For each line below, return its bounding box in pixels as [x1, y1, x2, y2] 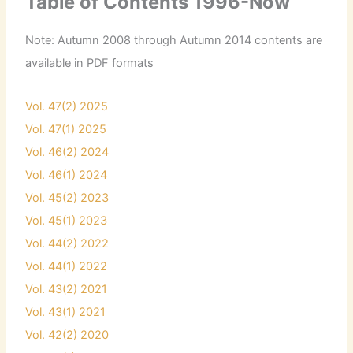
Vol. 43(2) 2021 [25, 281, 108, 296]
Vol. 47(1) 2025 [25, 121, 107, 136]
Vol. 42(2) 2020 [25, 327, 110, 342]
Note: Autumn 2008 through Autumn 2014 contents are [25, 33, 323, 48]
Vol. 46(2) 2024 [25, 144, 110, 159]
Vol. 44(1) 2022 [25, 258, 108, 273]
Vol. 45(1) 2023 [25, 213, 108, 228]
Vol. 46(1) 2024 [25, 167, 108, 182]
